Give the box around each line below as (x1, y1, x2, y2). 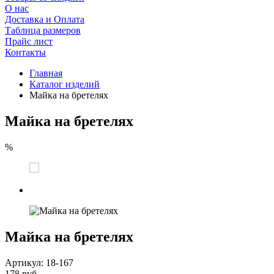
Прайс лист (5, 36, 53, 47)
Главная (29, 68, 62, 79)
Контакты (5, 47, 46, 58)
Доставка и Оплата (5, 14, 84, 25)
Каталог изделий (29, 79, 100, 90)
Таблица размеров (5, 25, 81, 36)
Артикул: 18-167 (5, 257, 73, 268)
